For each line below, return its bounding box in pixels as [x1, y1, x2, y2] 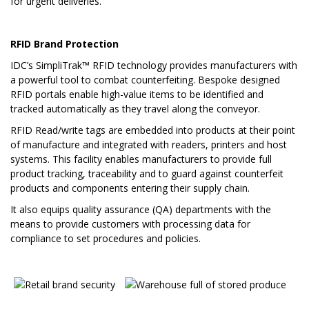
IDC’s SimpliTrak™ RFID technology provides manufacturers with [10, 58, 297, 72]
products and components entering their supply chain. [10, 181, 250, 195]
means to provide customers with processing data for [10, 217, 250, 230]
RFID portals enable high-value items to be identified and [10, 87, 263, 101]
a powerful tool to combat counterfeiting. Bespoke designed [10, 72, 280, 86]
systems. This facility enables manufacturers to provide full [10, 152, 272, 166]
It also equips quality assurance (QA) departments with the [10, 202, 271, 216]
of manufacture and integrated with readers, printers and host [10, 137, 287, 151]
